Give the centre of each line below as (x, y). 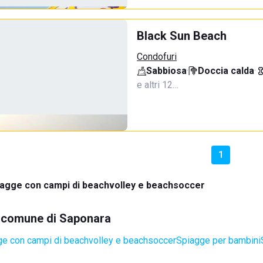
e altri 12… (158, 85)
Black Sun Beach (182, 36)
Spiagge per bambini (218, 240)
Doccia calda (226, 71)
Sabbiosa (166, 71)
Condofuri (157, 57)
